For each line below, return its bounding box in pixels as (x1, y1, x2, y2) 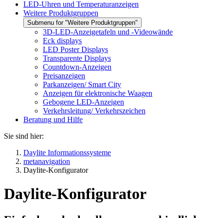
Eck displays (43, 36, 82, 45)
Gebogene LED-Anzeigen (43, 98, 124, 106)
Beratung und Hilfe (23, 115, 83, 124)
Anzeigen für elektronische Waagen (43, 89, 152, 97)
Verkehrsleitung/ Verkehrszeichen (43, 107, 145, 115)
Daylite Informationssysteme (23, 148, 111, 157)
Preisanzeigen (43, 72, 85, 80)
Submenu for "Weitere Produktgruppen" (27, 19, 138, 26)
